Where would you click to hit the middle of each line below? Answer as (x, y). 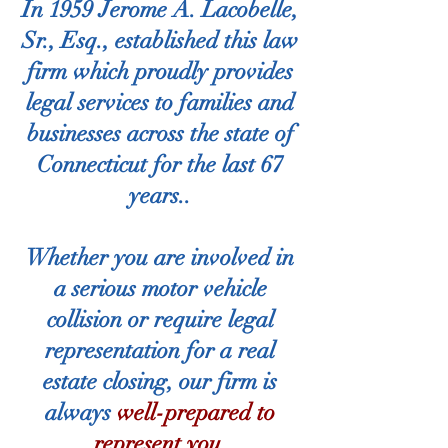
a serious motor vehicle (160, 288)
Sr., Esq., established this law (160, 40)
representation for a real (160, 350)
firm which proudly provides (160, 71)
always (81, 412)
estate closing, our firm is (160, 381)
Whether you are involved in (160, 257)
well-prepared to (196, 412)
